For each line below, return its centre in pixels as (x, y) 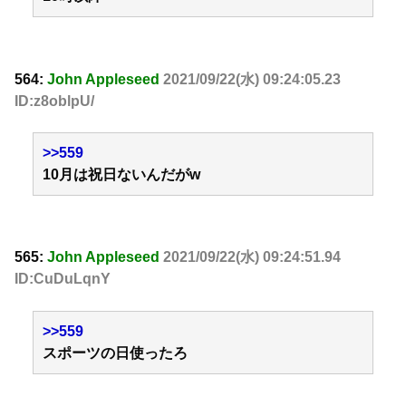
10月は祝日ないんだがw (121, 174)
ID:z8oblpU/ (54, 101)
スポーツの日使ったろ (115, 353)
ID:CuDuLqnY (63, 279)
